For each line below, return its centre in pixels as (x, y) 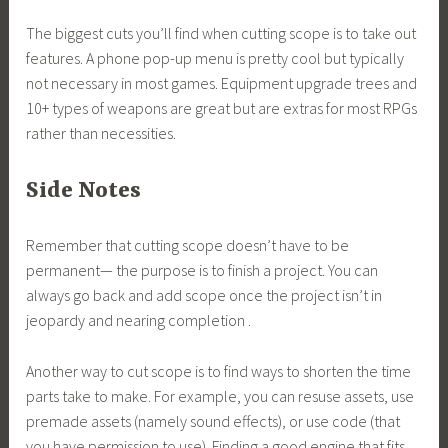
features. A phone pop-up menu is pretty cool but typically (215, 57)
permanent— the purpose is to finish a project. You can (202, 270)
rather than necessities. (101, 132)
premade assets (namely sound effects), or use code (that (213, 420)
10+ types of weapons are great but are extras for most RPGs (222, 107)
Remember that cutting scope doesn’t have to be (188, 245)
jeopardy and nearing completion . (139, 320)
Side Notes (84, 191)
